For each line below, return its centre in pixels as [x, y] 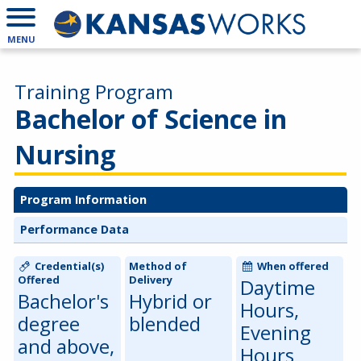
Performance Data [75, 229]
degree [48, 324]
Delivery [150, 280]
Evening [275, 333]
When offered [291, 266]
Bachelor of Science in [151, 119]
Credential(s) [68, 266]
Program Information [83, 199]
